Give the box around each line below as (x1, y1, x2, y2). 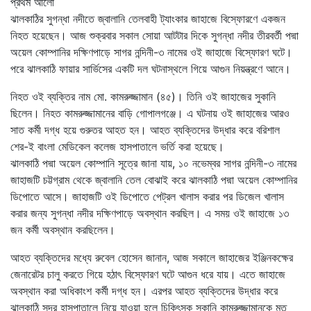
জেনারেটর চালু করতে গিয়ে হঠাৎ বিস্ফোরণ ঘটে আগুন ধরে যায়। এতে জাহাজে (10, 267, 285, 281)
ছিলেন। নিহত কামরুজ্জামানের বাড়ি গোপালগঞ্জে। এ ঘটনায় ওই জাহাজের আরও (10, 106, 289, 120)
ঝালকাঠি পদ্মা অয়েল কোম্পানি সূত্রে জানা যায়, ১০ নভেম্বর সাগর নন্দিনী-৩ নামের (10, 155, 296, 170)
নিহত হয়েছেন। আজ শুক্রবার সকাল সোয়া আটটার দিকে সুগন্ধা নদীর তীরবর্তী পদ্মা (10, 28, 299, 42)
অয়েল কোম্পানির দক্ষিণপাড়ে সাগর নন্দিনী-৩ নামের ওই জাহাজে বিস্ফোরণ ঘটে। (10, 44, 292, 59)
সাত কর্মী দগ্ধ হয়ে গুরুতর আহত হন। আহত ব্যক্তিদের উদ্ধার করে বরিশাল (10, 122, 280, 137)
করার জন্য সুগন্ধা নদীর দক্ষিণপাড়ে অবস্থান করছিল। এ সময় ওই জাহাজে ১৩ (10, 205, 289, 220)
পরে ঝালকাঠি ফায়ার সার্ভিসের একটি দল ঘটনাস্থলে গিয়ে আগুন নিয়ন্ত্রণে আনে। (10, 61, 291, 76)
